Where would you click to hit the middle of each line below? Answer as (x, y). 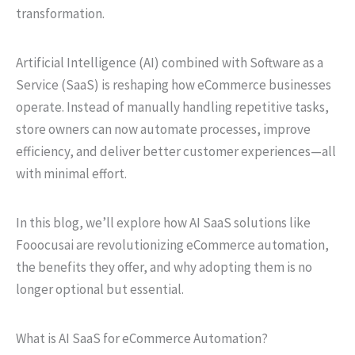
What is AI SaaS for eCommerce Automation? (142, 338)
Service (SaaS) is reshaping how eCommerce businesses (174, 84)
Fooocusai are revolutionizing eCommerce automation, (172, 244)
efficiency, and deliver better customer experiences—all (176, 151)
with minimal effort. (71, 173)
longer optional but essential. (100, 289)
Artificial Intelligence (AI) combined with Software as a (170, 62)
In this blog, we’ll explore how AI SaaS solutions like (163, 222)
